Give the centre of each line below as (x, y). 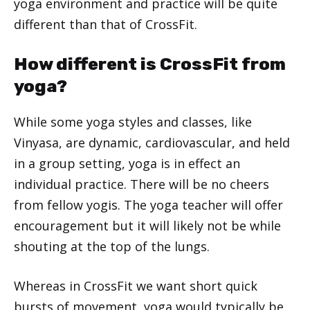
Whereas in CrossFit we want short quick (136, 285)
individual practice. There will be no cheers (142, 184)
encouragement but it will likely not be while (147, 225)
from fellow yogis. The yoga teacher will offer (148, 204)
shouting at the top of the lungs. (113, 246)
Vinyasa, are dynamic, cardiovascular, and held (152, 142)
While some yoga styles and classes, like (133, 121)
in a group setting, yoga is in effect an (127, 163)
